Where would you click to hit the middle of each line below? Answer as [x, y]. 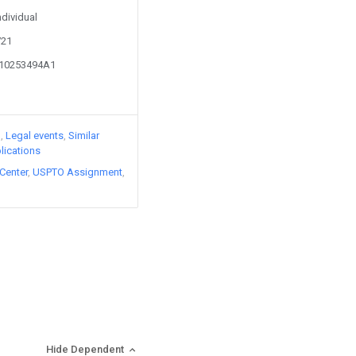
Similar [84, 135]
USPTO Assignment [77, 172]
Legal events [35, 135]
